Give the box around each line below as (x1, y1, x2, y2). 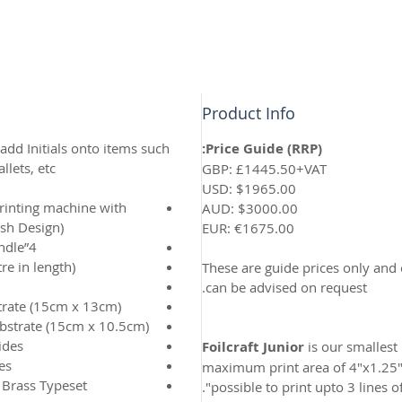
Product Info (202, 101, 295, 124)
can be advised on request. (205, 277, 367, 296)
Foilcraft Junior (202, 336, 304, 356)
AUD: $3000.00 (202, 198, 298, 217)
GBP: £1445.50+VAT (202, 159, 327, 178)
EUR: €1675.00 (202, 218, 294, 237)
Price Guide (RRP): (205, 138, 322, 158)
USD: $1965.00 (202, 179, 296, 197)
